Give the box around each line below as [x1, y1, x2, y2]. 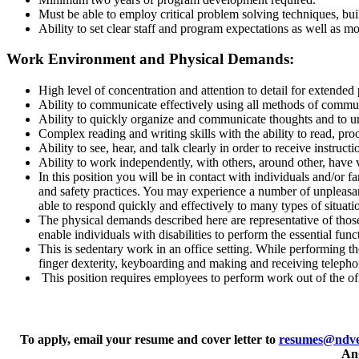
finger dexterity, [38, 256, 118, 271]
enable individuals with [38, 228, 155, 242]
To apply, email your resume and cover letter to [19, 333, 279, 347]
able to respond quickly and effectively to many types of [38, 199, 321, 213]
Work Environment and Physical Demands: [6, 50, 294, 68]
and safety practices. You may [38, 184, 188, 199]
